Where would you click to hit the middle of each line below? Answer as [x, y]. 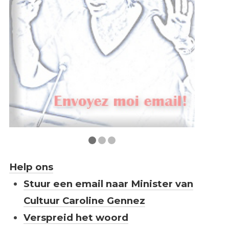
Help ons [31, 167]
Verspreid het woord [76, 218]
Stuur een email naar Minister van [108, 184]
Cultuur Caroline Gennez [84, 201]
